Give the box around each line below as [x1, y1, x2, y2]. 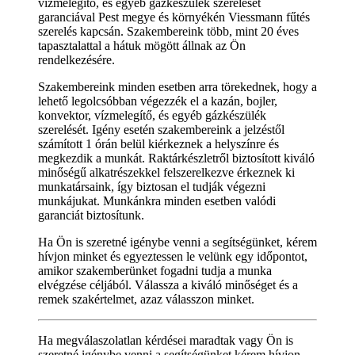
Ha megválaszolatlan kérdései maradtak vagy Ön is [38, 333, 293, 347]
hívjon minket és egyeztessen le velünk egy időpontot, [38, 249, 307, 263]
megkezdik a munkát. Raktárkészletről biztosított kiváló [38, 151, 315, 165]
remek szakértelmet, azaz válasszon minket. [38, 292, 254, 306]
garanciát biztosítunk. [38, 208, 144, 222]
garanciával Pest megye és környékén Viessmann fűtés [38, 10, 310, 24]
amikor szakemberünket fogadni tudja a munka [38, 263, 272, 277]
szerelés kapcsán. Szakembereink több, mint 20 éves [38, 24, 299, 38]
